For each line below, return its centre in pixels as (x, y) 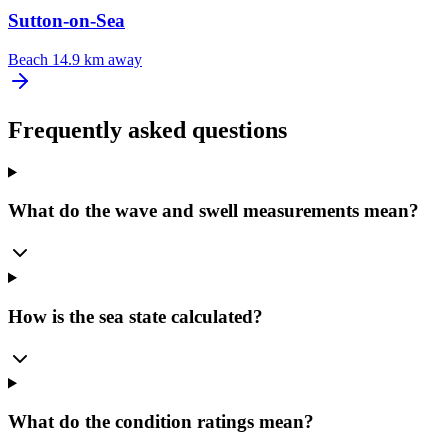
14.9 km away (97, 59)
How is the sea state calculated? (135, 316)
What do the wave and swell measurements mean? (213, 211)
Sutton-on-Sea (66, 21)
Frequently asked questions (147, 129)
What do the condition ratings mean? (161, 422)
